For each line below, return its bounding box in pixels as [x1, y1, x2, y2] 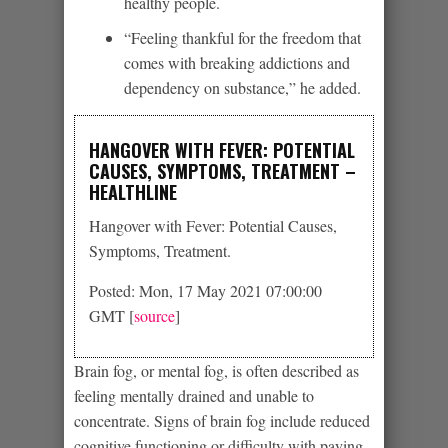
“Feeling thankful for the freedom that [124, 26, 361, 48]
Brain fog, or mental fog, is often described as [74, 359, 359, 381]
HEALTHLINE [89, 178, 177, 205]
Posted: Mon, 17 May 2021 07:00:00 [89, 279, 322, 301]
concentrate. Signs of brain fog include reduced [74, 409, 370, 431]
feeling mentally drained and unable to [74, 384, 314, 406]
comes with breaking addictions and [124, 51, 350, 73]
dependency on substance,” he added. [124, 76, 361, 98]
